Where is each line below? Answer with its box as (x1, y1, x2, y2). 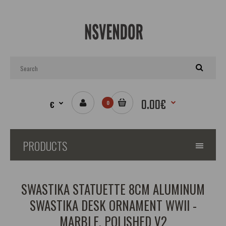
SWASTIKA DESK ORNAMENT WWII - (29, 196, 197, 214)
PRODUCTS (23, 138, 67, 154)
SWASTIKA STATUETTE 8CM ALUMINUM (21, 180, 205, 198)
